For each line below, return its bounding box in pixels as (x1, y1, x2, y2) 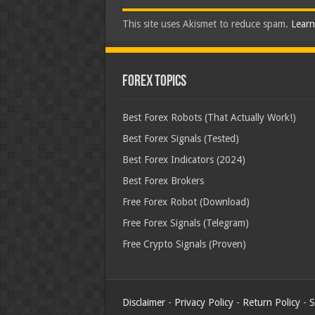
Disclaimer (122, 296, 165, 308)
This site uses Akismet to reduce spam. (122, 18, 291, 30)
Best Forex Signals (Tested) (122, 132, 239, 144)
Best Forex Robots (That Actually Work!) (122, 111, 296, 123)
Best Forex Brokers (122, 174, 204, 186)
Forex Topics (122, 73, 186, 90)
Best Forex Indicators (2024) (122, 153, 245, 165)
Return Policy (242, 296, 300, 308)
